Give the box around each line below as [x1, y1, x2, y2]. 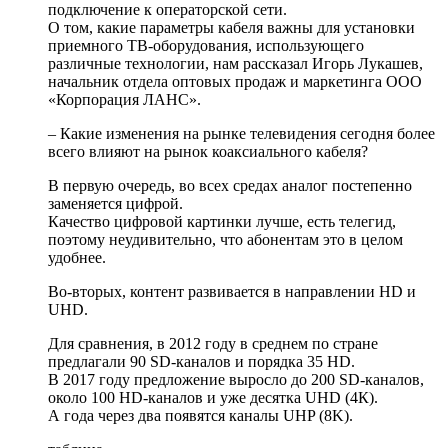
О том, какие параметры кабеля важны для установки [48, 19, 415, 37]
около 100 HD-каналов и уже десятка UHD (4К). [48, 389, 378, 407]
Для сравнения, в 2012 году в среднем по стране [48, 335, 378, 353]
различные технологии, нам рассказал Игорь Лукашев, [48, 55, 423, 73]
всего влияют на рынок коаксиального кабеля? [48, 143, 368, 161]
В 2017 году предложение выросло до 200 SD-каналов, [48, 371, 424, 389]
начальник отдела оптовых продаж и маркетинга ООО [48, 73, 422, 91]
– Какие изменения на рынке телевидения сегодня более [48, 125, 435, 143]
